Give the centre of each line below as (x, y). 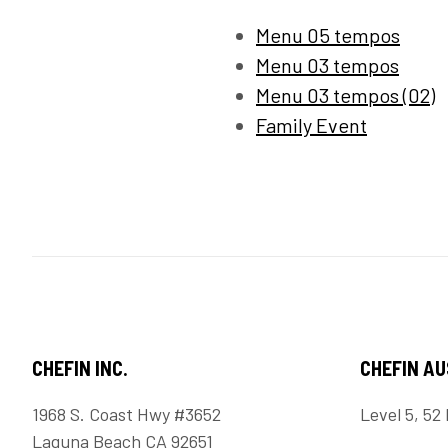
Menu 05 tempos (328, 35)
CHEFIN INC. (80, 368)
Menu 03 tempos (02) (345, 95)
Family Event (311, 125)
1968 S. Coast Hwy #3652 (126, 414)
